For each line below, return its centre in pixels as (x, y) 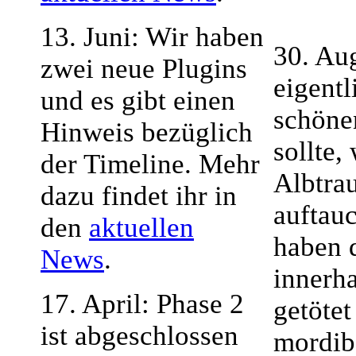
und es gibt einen (138, 101)
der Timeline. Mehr (150, 164)
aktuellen (141, 228)
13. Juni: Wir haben (152, 37)
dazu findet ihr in (139, 196)
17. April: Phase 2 (142, 304)
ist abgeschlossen (139, 336)
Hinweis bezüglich (147, 132)
